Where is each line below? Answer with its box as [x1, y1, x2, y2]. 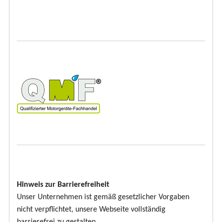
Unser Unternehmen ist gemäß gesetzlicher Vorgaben [17, 193, 189, 202]
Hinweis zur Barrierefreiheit [17, 181, 110, 189]
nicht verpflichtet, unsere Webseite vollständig [17, 206, 166, 214]
